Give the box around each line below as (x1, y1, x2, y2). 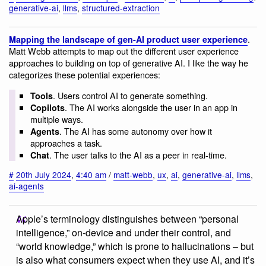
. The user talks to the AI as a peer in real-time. (49, 148, 227, 161)
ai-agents (9, 180, 44, 192)
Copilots (30, 101, 65, 113)
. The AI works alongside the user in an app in (64, 100, 237, 113)
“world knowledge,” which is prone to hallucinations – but (16, 239, 254, 253)
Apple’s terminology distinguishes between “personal (16, 211, 239, 226)
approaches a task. (30, 136, 102, 149)
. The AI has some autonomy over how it (59, 124, 212, 137)
